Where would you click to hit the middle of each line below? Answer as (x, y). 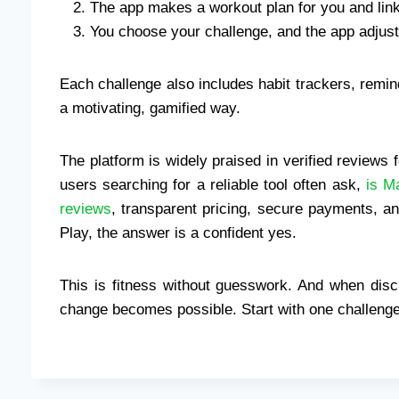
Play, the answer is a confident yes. (178, 232)
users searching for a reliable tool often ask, (213, 184)
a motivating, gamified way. (150, 108)
